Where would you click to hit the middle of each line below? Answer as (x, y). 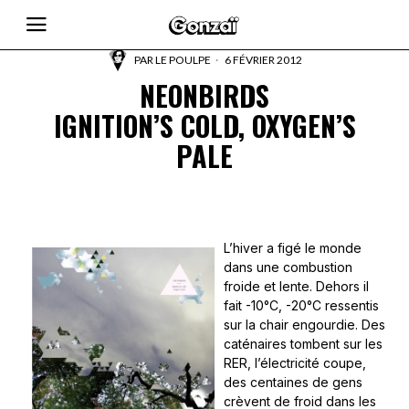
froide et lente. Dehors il (296, 286)
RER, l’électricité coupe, (295, 363)
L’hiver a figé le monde (293, 248)
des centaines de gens (293, 382)
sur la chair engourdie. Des (304, 325)
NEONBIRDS (204, 95)
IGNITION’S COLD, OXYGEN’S (204, 126)
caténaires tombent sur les (303, 344)
